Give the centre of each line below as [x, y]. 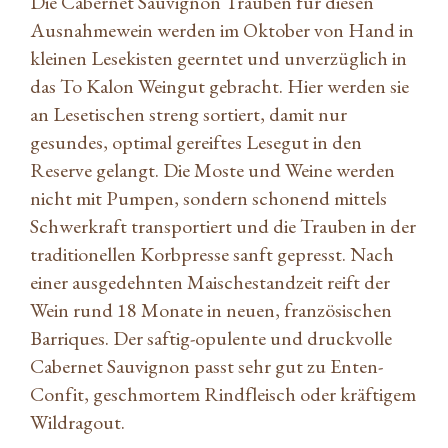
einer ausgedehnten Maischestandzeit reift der [210, 281]
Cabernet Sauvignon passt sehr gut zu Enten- [206, 365]
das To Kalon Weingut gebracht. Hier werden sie [219, 85]
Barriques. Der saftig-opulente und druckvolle [211, 337]
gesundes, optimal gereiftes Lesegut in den [196, 141]
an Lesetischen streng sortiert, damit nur [188, 113]
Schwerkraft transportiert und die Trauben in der [223, 225]
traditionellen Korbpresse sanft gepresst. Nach [212, 253]
